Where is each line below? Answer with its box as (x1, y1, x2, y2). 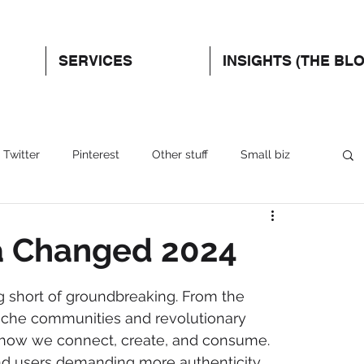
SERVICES (58, 52, 132, 69)
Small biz (240, 147, 290, 161)
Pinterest (72, 147, 119, 161)
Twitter (3, 147, 40, 161)
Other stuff (152, 147, 208, 161)
